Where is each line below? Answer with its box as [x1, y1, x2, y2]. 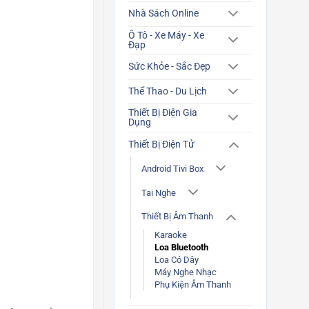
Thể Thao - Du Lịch [128, 86, 207, 98]
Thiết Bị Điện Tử [128, 138, 195, 150]
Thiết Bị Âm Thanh [141, 211, 213, 222]
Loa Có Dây [154, 255, 199, 266]
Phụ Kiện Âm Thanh [154, 279, 231, 290]
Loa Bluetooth [154, 242, 208, 253]
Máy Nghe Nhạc [154, 267, 217, 278]
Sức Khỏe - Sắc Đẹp [128, 61, 210, 73]
